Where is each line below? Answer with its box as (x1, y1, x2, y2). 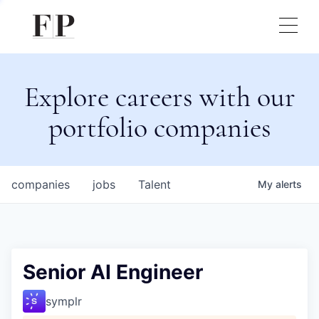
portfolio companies (48, 110, 271, 145)
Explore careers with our (23, 80, 296, 114)
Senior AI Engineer (23, 260, 203, 284)
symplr (46, 294, 82, 308)
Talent (138, 177, 171, 192)
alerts (276, 178, 302, 190)
